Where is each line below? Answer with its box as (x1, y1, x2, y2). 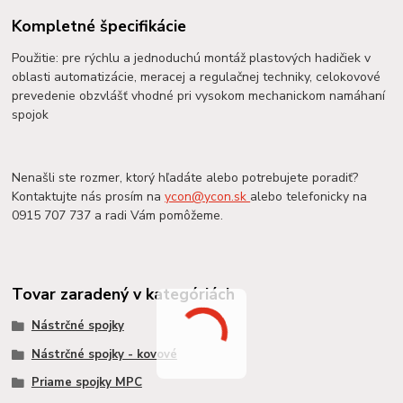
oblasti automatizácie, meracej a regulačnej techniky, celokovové (12, 68, 381, 86)
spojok (12, 106, 49, 124)
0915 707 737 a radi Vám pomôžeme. (12, 207, 224, 225)
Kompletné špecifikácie (12, 14, 187, 37)
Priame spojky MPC (31, 374, 142, 391)
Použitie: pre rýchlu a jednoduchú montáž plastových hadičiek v (12, 49, 372, 67)
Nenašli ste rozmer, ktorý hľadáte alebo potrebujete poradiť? (12, 169, 359, 187)
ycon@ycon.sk (165, 188, 251, 206)
